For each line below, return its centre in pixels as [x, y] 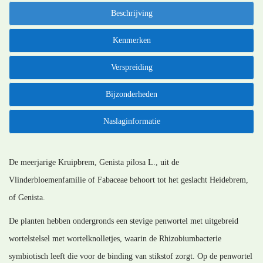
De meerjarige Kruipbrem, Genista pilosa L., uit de [94, 163]
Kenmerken [131, 41]
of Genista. [27, 198]
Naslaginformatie [131, 122]
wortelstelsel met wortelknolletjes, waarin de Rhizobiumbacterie [115, 239]
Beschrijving [131, 14]
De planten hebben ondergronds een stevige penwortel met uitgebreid [124, 221]
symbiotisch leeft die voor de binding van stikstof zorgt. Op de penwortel [131, 257]
